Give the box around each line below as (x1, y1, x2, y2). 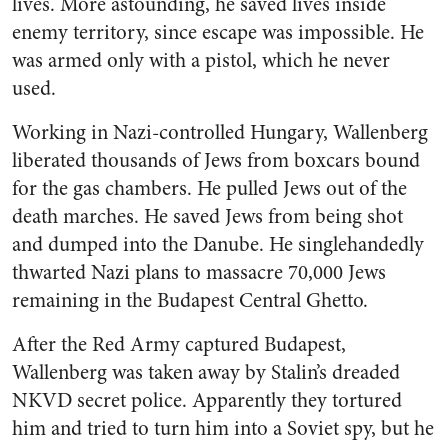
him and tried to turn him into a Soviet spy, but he (12, 414, 434, 443)
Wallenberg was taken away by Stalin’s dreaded (12, 358, 400, 387)
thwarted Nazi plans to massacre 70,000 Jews (12, 258, 386, 287)
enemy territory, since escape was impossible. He (12, 18, 424, 47)
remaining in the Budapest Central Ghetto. (12, 286, 368, 315)
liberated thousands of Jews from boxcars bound (12, 146, 420, 175)
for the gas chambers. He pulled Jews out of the (12, 174, 407, 203)
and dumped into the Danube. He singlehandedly (12, 230, 424, 259)
